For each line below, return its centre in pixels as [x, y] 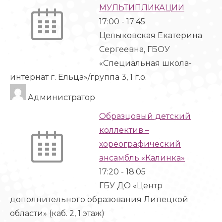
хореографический [140, 144]
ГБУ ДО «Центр [131, 186]
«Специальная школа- [145, 63]
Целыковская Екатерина [151, 35]
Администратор [60, 97]
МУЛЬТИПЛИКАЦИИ [142, 8]
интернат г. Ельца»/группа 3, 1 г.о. [78, 77]
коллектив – [124, 130]
